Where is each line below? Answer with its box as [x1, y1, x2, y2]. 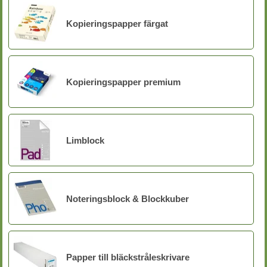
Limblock [66, 135, 104, 145]
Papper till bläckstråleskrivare [66, 252, 190, 262]
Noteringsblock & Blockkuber [66, 193, 189, 204]
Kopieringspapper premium [66, 76, 181, 87]
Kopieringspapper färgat [66, 18, 168, 29]
